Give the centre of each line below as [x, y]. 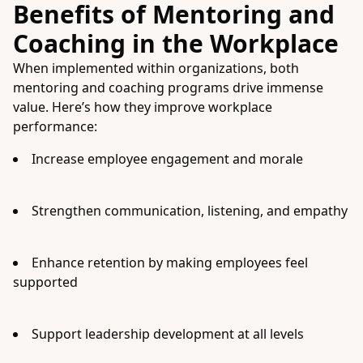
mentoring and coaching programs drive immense [168, 88]
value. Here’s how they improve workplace [143, 107]
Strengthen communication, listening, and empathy [190, 211]
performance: [55, 126]
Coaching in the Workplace [176, 43]
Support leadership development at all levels [168, 334]
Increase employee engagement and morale [167, 159]
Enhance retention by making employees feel [170, 263]
